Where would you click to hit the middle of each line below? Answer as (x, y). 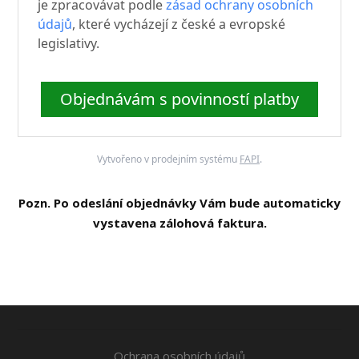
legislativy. (69, 43)
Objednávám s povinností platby (179, 99)
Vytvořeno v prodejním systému (168, 159)
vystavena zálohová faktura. (179, 222)
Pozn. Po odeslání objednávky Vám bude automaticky (179, 202)
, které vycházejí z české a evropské (179, 24)
